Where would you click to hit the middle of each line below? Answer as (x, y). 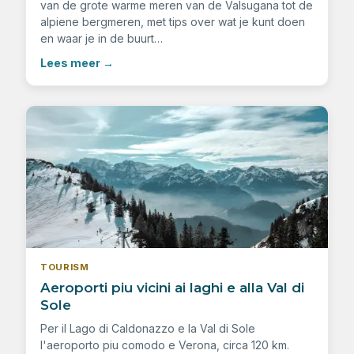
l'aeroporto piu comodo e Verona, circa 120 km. (165, 345)
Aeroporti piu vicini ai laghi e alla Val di (172, 288)
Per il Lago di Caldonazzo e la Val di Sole (148, 329)
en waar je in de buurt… (102, 39)
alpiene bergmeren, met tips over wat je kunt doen (173, 22)
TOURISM (65, 267)
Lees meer (70, 63)
